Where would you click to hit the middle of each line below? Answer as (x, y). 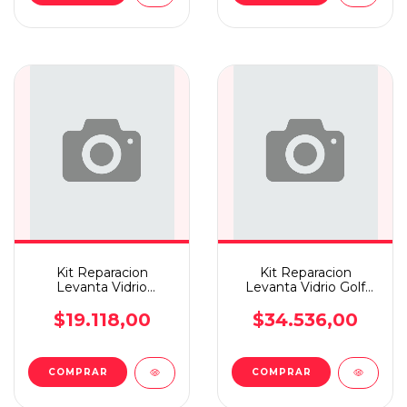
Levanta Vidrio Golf (305, 287)
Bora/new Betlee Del (102, 302)
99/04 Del (305, 302)
